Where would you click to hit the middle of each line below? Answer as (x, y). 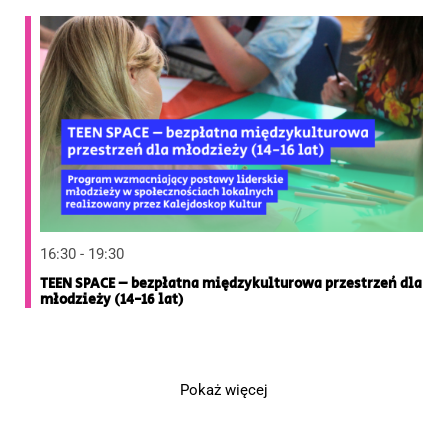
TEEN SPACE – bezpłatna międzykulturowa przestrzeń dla (231, 283)
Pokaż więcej (224, 389)
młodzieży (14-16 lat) (112, 299)
